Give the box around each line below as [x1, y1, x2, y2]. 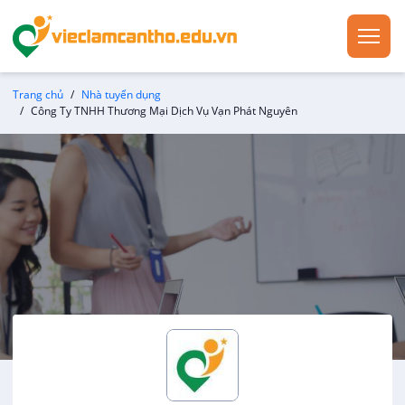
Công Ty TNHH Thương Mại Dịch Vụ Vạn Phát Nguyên [31, 103, 297, 118]
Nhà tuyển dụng [81, 87, 161, 102]
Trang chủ [13, 87, 63, 102]
